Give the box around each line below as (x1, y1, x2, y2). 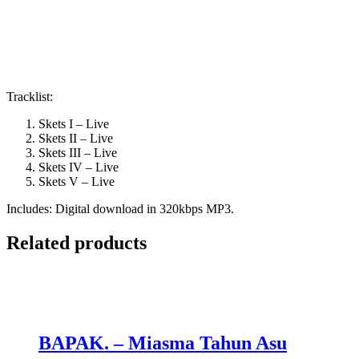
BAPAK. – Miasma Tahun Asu (38, 333, 287, 354)
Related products (6, 232, 147, 253)
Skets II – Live (38, 131, 113, 145)
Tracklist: (6, 89, 53, 103)
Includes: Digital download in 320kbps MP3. (6, 201, 234, 216)
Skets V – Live (38, 174, 115, 188)
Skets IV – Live (38, 159, 119, 174)
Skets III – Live (38, 145, 117, 159)
